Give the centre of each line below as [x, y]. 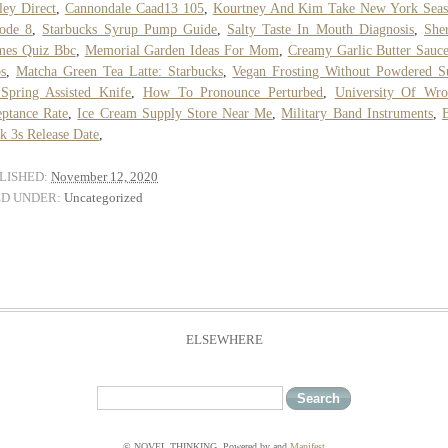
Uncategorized [103, 197]
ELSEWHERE [224, 339]
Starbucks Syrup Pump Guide [129, 29]
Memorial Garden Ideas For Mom [181, 50]
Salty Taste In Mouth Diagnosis [320, 29]
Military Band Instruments [357, 113]
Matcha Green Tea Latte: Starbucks [119, 71]
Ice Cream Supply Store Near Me [175, 113]
